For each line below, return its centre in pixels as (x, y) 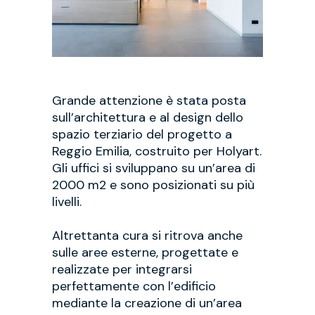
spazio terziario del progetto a (142, 134)
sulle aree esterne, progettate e (145, 252)
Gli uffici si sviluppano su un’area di (154, 168)
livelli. (67, 201)
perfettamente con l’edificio (134, 286)
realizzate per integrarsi (122, 269)
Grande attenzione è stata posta (149, 100)
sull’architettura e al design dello (148, 117)
